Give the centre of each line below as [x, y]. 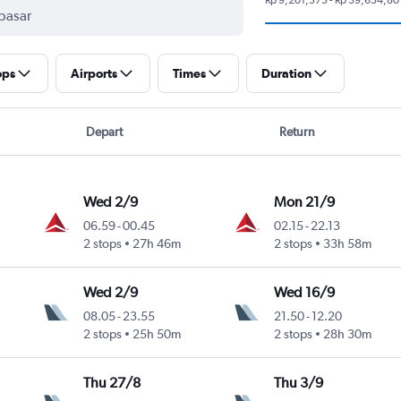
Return [298, 131]
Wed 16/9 [305, 292]
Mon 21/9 [305, 201]
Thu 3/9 [299, 382]
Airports [94, 73]
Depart [104, 131]
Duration [286, 73]
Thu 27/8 [112, 382]
